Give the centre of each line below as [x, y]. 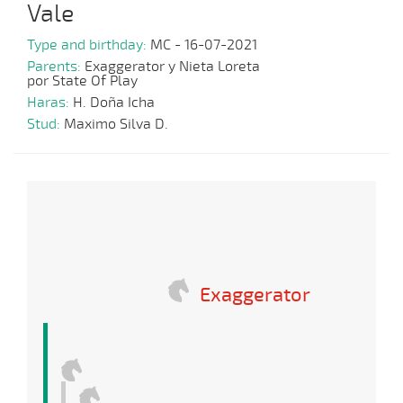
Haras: [50, 103]
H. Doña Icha [114, 103]
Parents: [56, 67]
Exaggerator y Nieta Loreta [172, 67]
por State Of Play [82, 81]
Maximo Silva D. [116, 125]
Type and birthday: [89, 45]
